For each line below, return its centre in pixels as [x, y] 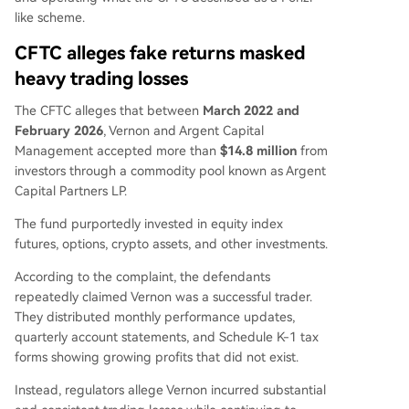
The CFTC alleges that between [109, 110]
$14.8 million [258, 151]
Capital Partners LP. [71, 191]
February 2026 [59, 131]
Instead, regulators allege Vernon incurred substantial [170, 390]
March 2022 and [251, 110]
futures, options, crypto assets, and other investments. [171, 244]
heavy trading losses [101, 79]
